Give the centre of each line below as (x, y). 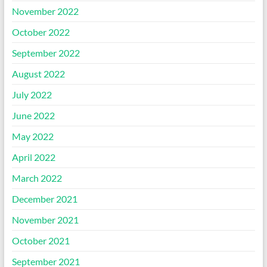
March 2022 (37, 178)
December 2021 (44, 199)
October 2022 (41, 32)
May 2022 (32, 136)
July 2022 (32, 94)
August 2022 (38, 74)
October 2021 (41, 240)
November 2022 (45, 11)
